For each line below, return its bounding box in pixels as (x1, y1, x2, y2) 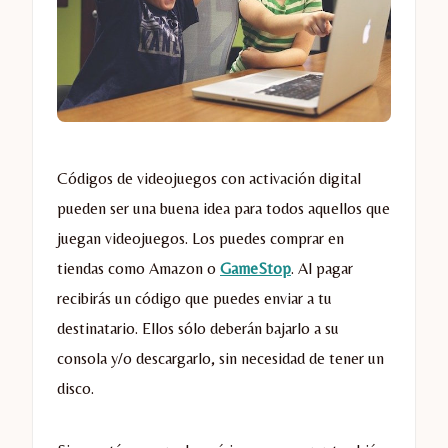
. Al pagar (291, 259, 353, 279)
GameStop (220, 259, 291, 279)
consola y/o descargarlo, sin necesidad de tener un (57, 349, 384, 369)
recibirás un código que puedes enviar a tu (57, 289, 332, 309)
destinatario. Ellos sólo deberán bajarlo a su (57, 319, 339, 339)
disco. (57, 379, 94, 399)
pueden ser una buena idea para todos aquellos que (57, 199, 390, 219)
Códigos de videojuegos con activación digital (57, 169, 361, 189)
